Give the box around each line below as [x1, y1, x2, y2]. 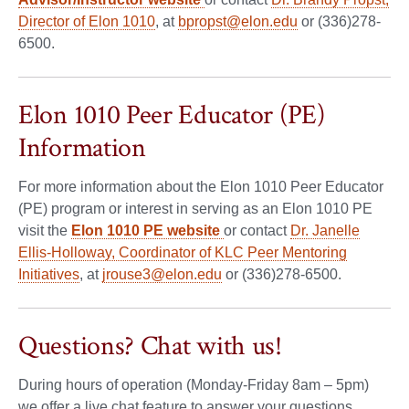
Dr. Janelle [290, 222, 360, 238]
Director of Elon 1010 [18, 13, 155, 29]
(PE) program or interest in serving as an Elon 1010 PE [18, 200, 372, 216]
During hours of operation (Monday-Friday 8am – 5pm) [18, 376, 369, 393]
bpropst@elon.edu [178, 13, 298, 29]
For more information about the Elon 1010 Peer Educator [18, 178, 383, 194]
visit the [18, 222, 71, 238]
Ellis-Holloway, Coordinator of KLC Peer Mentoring [18, 244, 347, 260]
